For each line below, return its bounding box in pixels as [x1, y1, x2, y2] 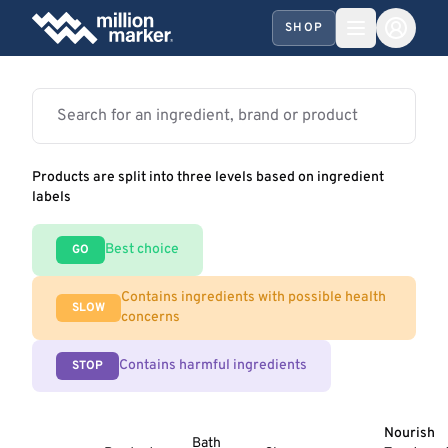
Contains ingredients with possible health [121, 289, 386, 306]
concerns [121, 309, 180, 326]
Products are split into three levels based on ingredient [32, 169, 384, 186]
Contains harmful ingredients [119, 357, 307, 374]
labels [32, 189, 71, 206]
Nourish [383, 425, 435, 442]
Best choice [105, 241, 179, 258]
